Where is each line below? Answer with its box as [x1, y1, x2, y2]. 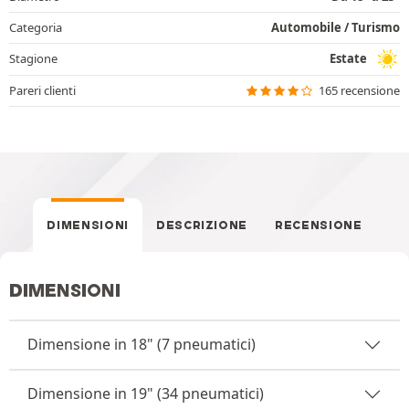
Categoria [9, 18, 62, 36]
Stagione [9, 50, 58, 67]
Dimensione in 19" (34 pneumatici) [27, 383, 264, 404]
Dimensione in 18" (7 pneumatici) [27, 334, 256, 354]
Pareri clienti [9, 81, 76, 99]
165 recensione [319, 81, 400, 99]
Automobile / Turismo [271, 18, 400, 36]
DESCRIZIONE [155, 217, 248, 232]
